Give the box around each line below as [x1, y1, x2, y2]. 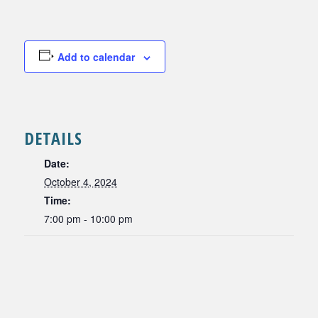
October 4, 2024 [44, 175, 117, 190]
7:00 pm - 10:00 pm [44, 212, 133, 226]
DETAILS [24, 126, 82, 150]
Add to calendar [57, 50, 135, 65]
